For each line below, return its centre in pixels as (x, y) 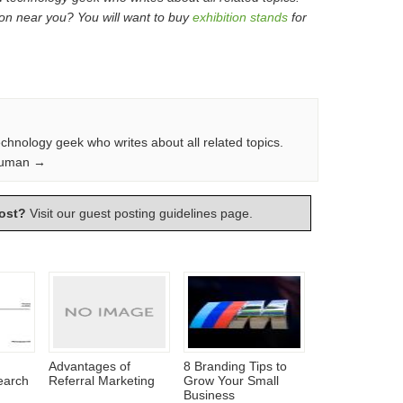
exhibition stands (240, 17)
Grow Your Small (231, 381)
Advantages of (90, 366)
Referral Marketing (102, 381)
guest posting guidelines (148, 213)
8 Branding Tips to (235, 366)
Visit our (53, 213)
